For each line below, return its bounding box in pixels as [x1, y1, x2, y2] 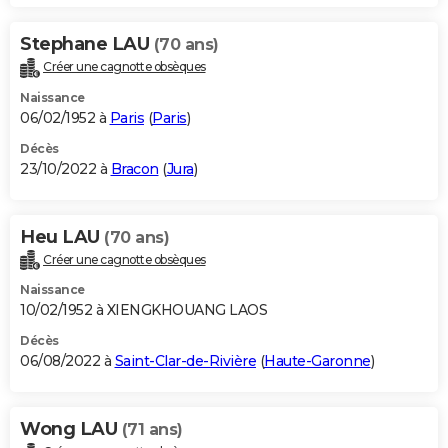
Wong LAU [20, 418, 122, 441]
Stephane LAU [20, 32, 154, 55]
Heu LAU [20, 225, 104, 248]
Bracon [110, 159, 159, 178]
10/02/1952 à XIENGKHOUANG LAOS [20, 301, 267, 320]
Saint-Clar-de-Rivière [114, 352, 256, 371]
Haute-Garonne [264, 352, 371, 371]
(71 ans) [121, 420, 183, 440]
